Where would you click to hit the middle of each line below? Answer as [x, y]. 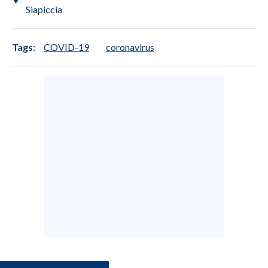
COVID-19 [66, 47]
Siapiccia [44, 9]
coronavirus [130, 47]
